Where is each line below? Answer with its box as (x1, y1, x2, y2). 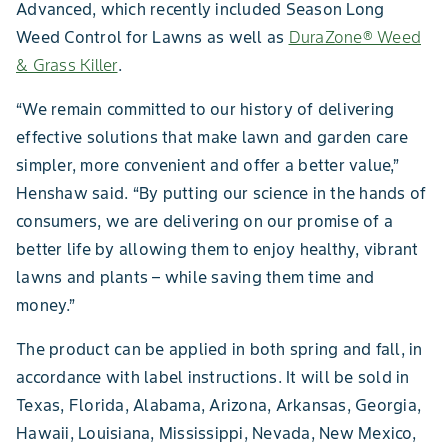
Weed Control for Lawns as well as (16, 27, 289, 47)
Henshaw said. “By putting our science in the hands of (16, 183, 427, 203)
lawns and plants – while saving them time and (16, 267, 375, 287)
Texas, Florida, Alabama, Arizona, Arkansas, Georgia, (16, 395, 421, 415)
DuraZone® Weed (288, 27, 421, 47)
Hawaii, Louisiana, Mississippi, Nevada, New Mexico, (16, 423, 416, 443)
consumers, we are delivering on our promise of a (16, 211, 393, 231)
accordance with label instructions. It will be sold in (16, 367, 410, 387)
